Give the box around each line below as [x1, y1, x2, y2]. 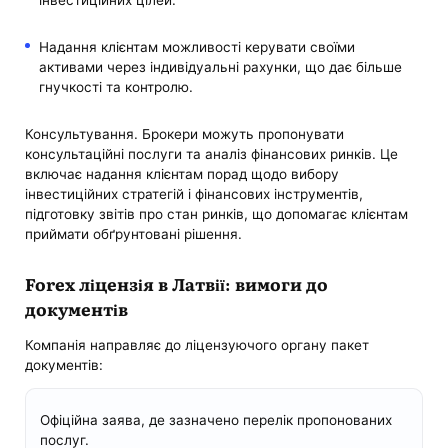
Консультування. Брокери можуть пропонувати [25, 125, 345, 142]
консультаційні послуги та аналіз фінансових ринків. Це [25, 145, 399, 162]
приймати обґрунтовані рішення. [25, 225, 243, 242]
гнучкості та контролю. [38, 78, 193, 95]
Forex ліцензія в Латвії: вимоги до [25, 271, 329, 297]
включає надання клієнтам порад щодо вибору [25, 165, 340, 182]
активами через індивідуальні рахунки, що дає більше [38, 58, 402, 75]
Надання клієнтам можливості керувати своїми [38, 38, 355, 55]
